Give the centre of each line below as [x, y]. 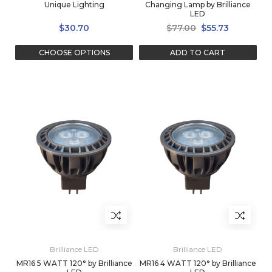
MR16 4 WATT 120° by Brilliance [198, 263]
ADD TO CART [198, 52]
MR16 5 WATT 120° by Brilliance [74, 263]
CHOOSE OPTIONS [74, 52]
